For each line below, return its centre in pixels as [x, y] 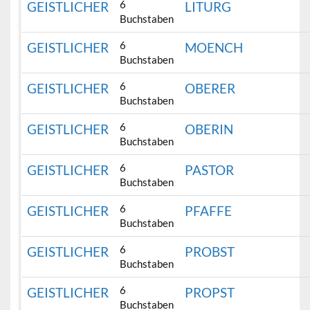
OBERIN [209, 129]
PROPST [210, 293]
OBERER [210, 89]
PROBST [210, 252]
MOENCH [214, 48]
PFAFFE [209, 211]
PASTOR [210, 170]
